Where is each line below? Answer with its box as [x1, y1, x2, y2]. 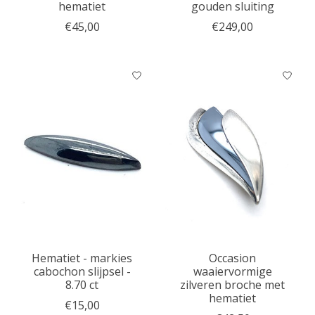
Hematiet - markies [32, 250, 133, 266]
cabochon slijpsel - [33, 264, 131, 280]
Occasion [209, 250, 257, 266]
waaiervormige [193, 264, 272, 280]
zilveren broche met [180, 277, 285, 293]
